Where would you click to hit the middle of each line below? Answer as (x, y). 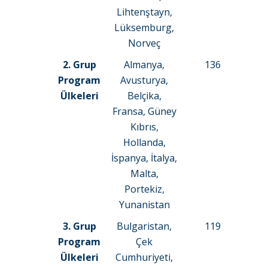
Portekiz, (144, 189)
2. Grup (79, 65)
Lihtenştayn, (144, 12)
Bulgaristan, (144, 226)
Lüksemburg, (144, 28)
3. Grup (79, 226)
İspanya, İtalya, (144, 158)
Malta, (144, 174)
